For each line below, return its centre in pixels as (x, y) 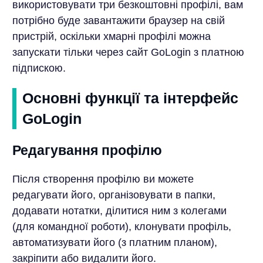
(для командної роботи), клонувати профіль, (122, 226)
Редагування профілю (87, 150)
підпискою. (39, 68)
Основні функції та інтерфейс (130, 98)
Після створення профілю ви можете (103, 179)
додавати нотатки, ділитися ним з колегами (119, 210)
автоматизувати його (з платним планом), (114, 242)
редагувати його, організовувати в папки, (114, 195)
